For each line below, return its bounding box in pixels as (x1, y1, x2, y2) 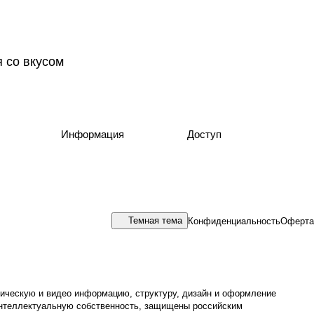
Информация (60, 128, 124, 140)
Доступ (187, 128, 222, 140)
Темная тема (128, 215, 182, 226)
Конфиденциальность (188, 215, 280, 226)
